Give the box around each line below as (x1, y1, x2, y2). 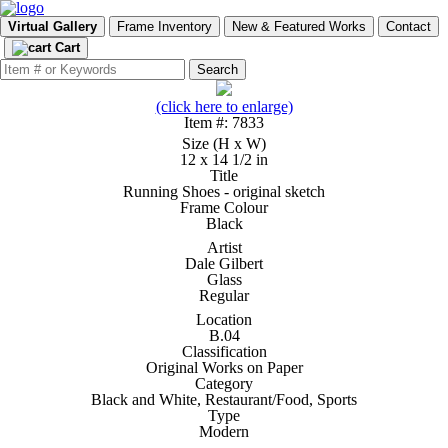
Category (195, 375, 253, 392)
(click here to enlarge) (155, 98, 293, 115)
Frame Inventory (117, 19, 212, 34)
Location (196, 311, 252, 328)
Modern (199, 423, 249, 440)
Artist (206, 239, 242, 256)
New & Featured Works (232, 19, 366, 34)
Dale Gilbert (185, 255, 263, 272)
